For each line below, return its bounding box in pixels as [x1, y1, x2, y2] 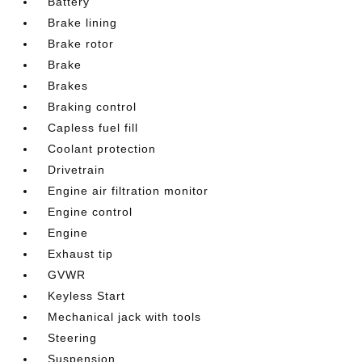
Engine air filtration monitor [48, 184, 209, 197]
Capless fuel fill [48, 121, 139, 134]
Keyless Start [48, 289, 126, 302]
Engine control [48, 205, 133, 218]
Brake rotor [48, 37, 115, 50]
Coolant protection [48, 142, 157, 155]
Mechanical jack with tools [48, 310, 202, 323]
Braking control [48, 100, 137, 113]
